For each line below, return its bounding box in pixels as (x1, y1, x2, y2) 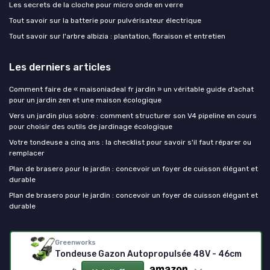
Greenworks (54, 238, 96, 246)
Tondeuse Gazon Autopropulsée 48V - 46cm (54, 248, 242, 259)
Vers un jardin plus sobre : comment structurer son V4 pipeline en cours (9, 111, 257, 120)
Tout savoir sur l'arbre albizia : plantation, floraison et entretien (9, 31, 225, 40)
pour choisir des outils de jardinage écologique (9, 122, 172, 131)
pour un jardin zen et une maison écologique (9, 95, 162, 104)
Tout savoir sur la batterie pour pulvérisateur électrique (9, 16, 201, 25)
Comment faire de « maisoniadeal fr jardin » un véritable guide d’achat (9, 84, 254, 93)
